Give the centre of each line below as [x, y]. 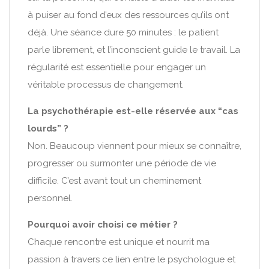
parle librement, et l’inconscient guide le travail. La [134, 50]
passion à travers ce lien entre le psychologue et [131, 259]
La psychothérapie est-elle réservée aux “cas [133, 111]
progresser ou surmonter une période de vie [122, 163]
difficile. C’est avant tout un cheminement [114, 181]
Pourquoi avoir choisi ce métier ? [103, 225]
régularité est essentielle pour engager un [117, 67]
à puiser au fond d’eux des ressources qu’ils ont [128, 15]
